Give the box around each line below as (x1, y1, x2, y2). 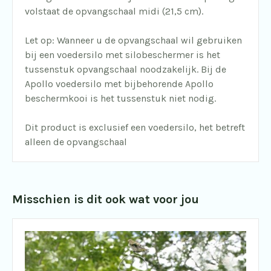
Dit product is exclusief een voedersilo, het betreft (25, 122, 245, 134)
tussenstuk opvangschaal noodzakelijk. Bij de (25, 64, 226, 76)
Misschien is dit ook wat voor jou (12, 192, 199, 207)
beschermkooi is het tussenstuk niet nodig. (25, 93, 216, 105)
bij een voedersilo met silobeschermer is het (25, 49, 220, 61)
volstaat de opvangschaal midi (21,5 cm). (25, 5, 203, 18)
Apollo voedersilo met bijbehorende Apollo (25, 78, 214, 90)
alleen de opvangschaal (25, 136, 127, 148)
